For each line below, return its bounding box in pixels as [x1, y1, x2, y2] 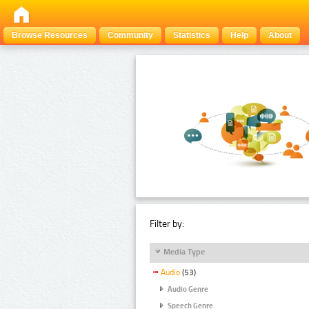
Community [108, 30, 153, 40]
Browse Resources [12, 30, 88, 40]
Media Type [163, 246, 205, 257]
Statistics [173, 30, 210, 40]
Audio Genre [168, 284, 208, 294]
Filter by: [150, 217, 184, 230]
